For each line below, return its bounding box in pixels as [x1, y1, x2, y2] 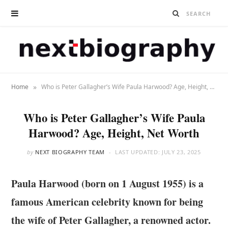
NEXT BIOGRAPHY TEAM [35, 148, 105, 156]
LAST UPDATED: [115, 148, 162, 156]
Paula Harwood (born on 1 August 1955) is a [11, 176, 204, 191]
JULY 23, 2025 [162, 148, 201, 156]
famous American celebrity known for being [11, 194, 204, 210]
